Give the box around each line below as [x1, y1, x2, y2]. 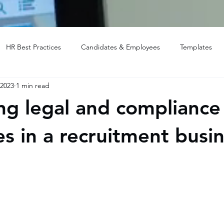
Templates [180, 42, 212, 51]
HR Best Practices [6, 42, 61, 51]
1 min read [16, 80, 49, 90]
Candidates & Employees [81, 42, 160, 51]
